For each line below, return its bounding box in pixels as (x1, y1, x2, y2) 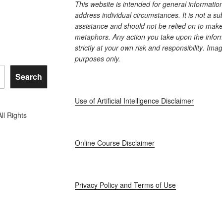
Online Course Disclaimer (74, 138, 155, 148)
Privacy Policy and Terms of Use (74, 180, 176, 190)
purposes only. (74, 54, 120, 64)
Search (15, 70, 42, 82)
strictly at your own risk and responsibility (74, 43, 203, 53)
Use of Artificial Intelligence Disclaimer (74, 96, 194, 106)
